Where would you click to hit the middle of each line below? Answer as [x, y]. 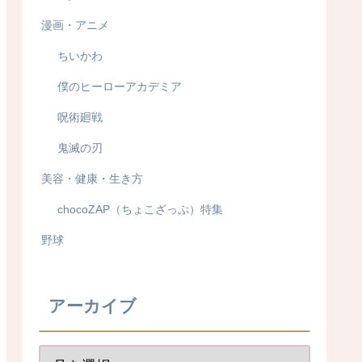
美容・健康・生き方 [92, 179]
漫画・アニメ [75, 25]
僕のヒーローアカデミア [120, 87]
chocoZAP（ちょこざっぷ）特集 [140, 210]
